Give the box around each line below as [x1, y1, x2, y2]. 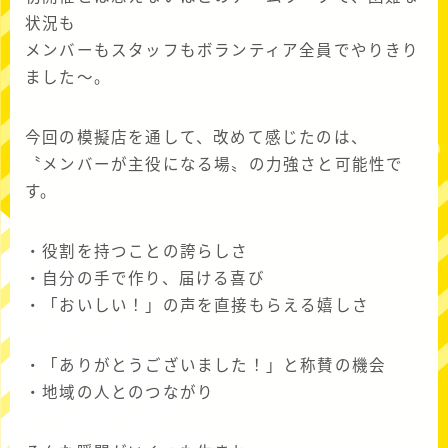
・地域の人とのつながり [25, 384, 215, 402]
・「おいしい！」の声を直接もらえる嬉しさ [25, 297, 370, 315]
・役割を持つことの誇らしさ [25, 243, 249, 261]
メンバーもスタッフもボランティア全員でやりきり [25, 42, 420, 60]
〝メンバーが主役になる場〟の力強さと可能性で [25, 156, 404, 174]
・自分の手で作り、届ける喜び [25, 270, 265, 288]
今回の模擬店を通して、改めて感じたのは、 [25, 129, 368, 147]
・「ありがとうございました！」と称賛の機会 [25, 357, 387, 375]
